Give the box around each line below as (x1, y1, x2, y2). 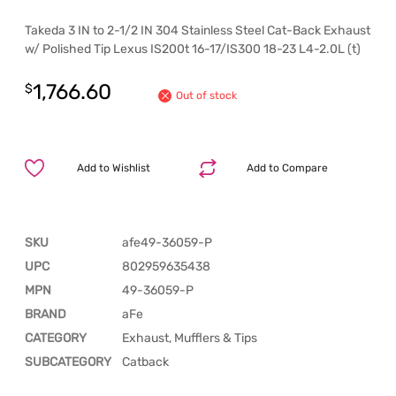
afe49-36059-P (122, 234, 212, 250)
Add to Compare (246, 161, 328, 174)
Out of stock (176, 89, 237, 103)
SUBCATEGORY (25, 354, 111, 369)
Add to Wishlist (77, 161, 151, 174)
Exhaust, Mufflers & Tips (122, 330, 257, 346)
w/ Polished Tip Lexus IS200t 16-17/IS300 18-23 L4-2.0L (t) (25, 42, 361, 57)
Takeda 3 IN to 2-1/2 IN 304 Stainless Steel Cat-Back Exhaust (25, 23, 370, 39)
